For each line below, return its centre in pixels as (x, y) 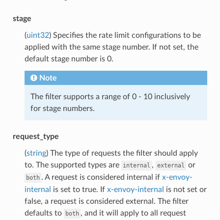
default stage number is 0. (69, 59)
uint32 (38, 35)
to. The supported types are (73, 165)
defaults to (44, 213)
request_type (36, 136)
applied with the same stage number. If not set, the (111, 47)
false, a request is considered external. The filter (106, 201)
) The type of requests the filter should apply (122, 153)
